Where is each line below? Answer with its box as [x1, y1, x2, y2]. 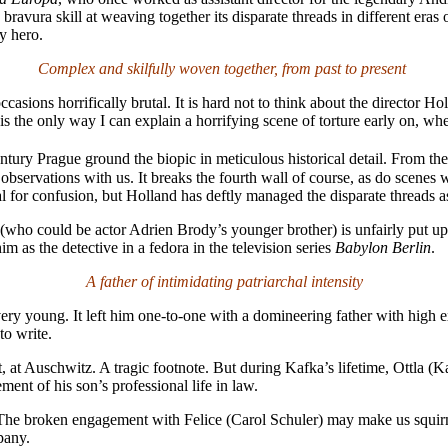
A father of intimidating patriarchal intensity [85, 272, 363, 290]
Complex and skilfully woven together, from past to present [38, 60, 410, 78]
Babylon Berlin [335, 238, 431, 256]
